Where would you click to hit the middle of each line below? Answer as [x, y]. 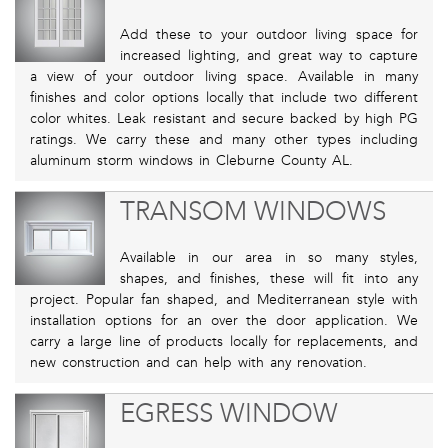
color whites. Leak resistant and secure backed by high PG [224, 119]
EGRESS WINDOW [228, 414]
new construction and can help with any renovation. [198, 363]
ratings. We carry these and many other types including [224, 140]
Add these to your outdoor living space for [268, 35]
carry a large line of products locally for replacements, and [224, 342]
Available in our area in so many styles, [268, 258]
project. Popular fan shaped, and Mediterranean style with [224, 300]
